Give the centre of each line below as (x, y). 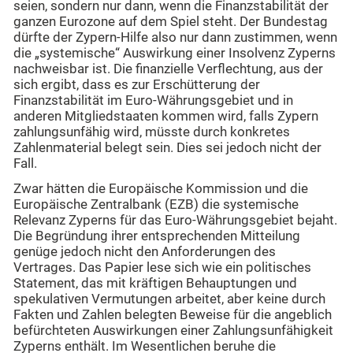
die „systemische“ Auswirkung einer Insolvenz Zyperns (175, 53)
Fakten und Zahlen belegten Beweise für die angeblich (173, 315)
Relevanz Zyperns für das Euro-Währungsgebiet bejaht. (175, 221)
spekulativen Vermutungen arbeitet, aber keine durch (169, 299)
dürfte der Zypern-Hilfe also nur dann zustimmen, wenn (175, 37)
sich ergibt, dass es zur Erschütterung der (137, 84)
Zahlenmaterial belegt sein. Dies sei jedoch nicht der (167, 147)
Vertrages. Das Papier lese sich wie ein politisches (162, 268)
